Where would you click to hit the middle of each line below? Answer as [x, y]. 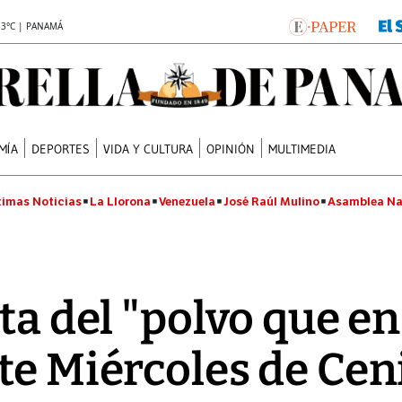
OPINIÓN [231, 149]
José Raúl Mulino [271, 201]
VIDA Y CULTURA [149, 149]
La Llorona [120, 201]
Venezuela [187, 201]
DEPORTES [61, 149]
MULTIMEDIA [302, 149]
